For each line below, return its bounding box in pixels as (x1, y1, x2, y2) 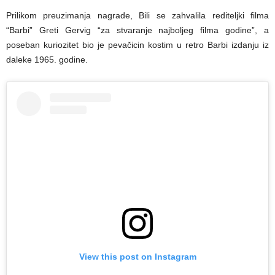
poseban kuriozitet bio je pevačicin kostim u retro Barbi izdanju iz (6, 40, 269, 50)
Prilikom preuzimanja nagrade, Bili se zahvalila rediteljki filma (6, 10, 269, 21)
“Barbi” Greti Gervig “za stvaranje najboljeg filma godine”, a (6, 25, 269, 36)
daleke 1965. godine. (6, 55, 88, 65)
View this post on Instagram (79, 252, 196, 262)
